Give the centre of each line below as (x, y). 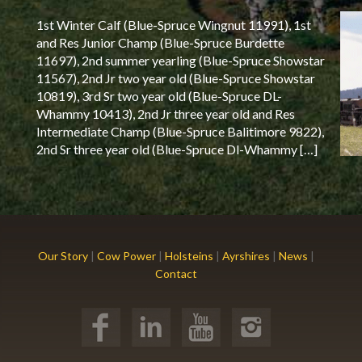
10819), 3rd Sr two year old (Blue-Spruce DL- (160, 96)
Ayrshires (246, 256)
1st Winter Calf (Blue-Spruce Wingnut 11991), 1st (174, 25)
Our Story (63, 256)
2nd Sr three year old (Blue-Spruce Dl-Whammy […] (177, 149)
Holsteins (189, 256)
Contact (177, 274)
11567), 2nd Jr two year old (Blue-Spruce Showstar (176, 78)
